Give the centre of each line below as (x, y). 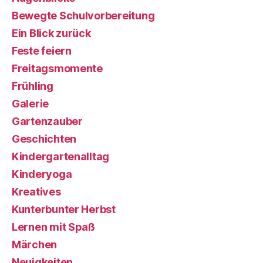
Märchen (35, 244)
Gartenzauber (47, 121)
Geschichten (44, 139)
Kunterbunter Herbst (64, 209)
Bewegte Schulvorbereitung (83, 15)
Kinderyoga (42, 174)
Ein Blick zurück (51, 33)
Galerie (31, 103)
